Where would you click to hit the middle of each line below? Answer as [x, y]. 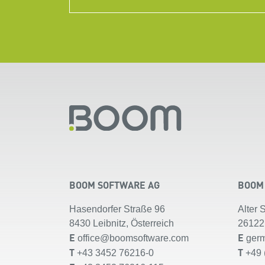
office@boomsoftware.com [133, 238]
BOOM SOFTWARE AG [114, 185]
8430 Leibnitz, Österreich [122, 223]
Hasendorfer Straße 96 [117, 209]
